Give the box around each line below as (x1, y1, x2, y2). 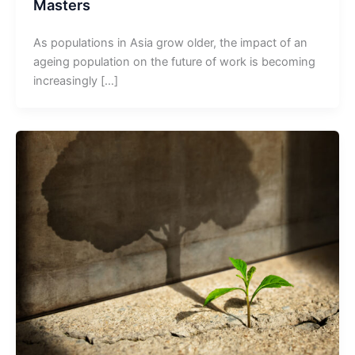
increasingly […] (32, 74, 118, 89)
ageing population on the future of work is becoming (32, 55, 315, 70)
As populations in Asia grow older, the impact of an (32, 36, 307, 51)
